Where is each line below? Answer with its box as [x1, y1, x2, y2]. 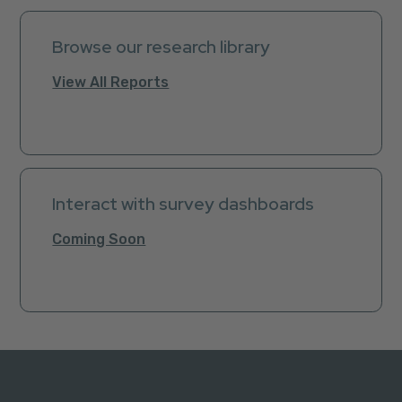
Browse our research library [52, 34, 271, 58]
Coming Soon [52, 231, 146, 249]
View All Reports [52, 74, 170, 92]
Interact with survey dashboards [52, 191, 315, 215]
